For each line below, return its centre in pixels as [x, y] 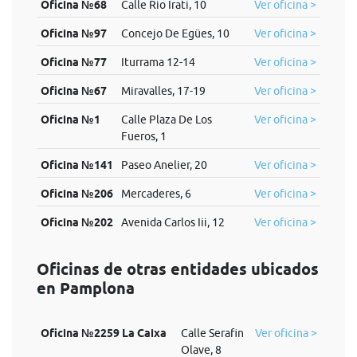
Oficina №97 [73, 33]
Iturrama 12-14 [158, 62]
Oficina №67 [73, 91]
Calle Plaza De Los [166, 120]
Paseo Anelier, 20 [164, 165]
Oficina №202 [76, 222]
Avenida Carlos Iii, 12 [173, 222]
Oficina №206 [76, 194]
